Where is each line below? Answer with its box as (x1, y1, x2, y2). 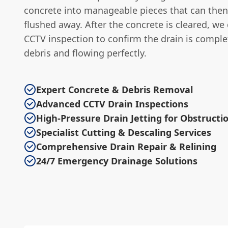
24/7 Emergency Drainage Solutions (36, 154, 197, 167)
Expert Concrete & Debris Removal (36, 83, 193, 96)
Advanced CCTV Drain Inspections (36, 97, 188, 110)
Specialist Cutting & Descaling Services (36, 126, 211, 138)
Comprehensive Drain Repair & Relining (36, 140, 216, 153)
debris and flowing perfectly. (24, 46, 147, 59)
